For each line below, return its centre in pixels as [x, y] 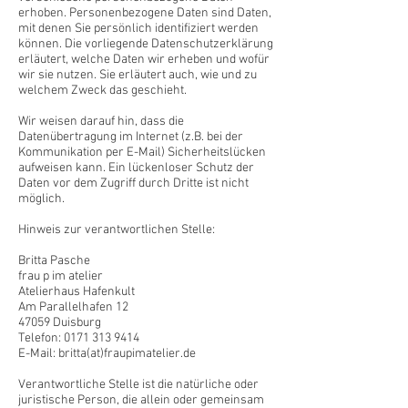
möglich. [41, 199]
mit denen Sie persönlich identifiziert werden [138, 29]
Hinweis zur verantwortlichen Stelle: [117, 230]
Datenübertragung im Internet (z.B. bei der [131, 137]
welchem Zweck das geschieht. [102, 91]
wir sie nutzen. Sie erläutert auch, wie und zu [138, 75]
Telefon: [41, 338]
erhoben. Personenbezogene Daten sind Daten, [145, 13]
